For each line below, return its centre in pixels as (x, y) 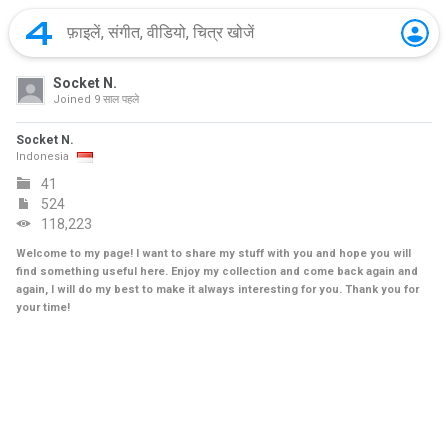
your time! (43, 307)
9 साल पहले (115, 99)
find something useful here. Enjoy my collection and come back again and (217, 271)
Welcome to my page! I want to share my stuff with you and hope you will (213, 253)
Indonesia (42, 156)
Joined (72, 99)
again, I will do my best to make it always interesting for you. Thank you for (217, 289)
